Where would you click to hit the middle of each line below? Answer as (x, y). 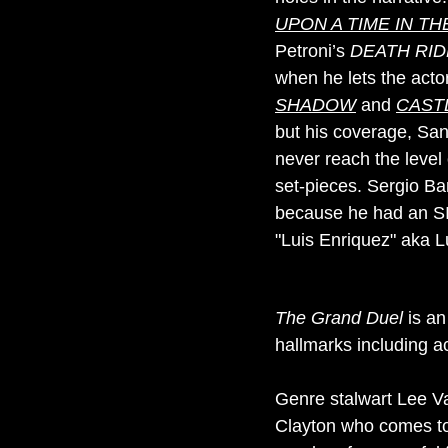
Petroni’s (312, 51)
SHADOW (315, 105)
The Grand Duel (339, 318)
